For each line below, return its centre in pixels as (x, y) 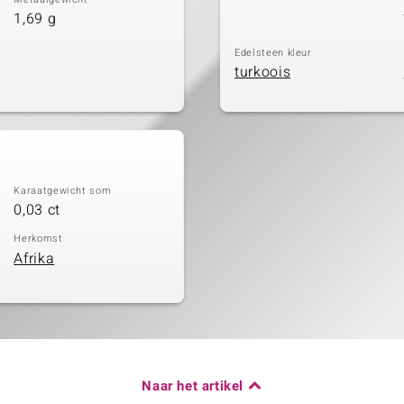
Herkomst (38, 239)
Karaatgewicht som (63, 190)
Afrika (34, 258)
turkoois (263, 72)
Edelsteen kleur (273, 52)
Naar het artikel (193, 386)
